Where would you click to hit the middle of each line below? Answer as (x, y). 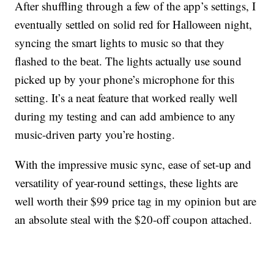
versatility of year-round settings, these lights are (127, 183)
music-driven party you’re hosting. (95, 135)
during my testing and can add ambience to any (125, 116)
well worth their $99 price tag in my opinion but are (136, 201)
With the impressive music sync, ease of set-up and (133, 165)
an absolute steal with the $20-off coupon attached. (134, 220)
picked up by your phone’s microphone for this (125, 80)
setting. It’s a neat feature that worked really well (126, 98)
